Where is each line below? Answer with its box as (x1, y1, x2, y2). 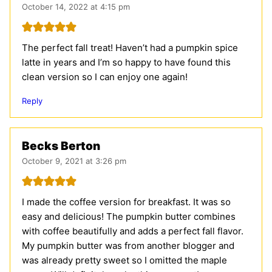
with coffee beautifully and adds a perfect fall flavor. (22, 225, 243, 237)
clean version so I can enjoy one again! (22, 70, 188, 83)
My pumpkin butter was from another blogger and (22, 239, 234, 251)
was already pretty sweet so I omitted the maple (22, 254, 227, 266)
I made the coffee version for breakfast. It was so (22, 195, 231, 208)
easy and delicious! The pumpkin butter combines (22, 210, 236, 222)
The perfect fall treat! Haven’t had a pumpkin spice (22, 41, 238, 53)
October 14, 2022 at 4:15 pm (22, 1, 130, 12)
